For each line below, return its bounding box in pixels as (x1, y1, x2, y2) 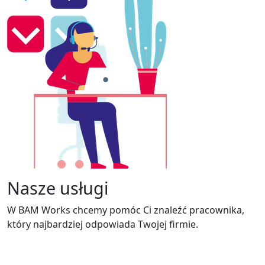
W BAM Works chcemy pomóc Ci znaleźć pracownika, (7, 203, 244, 216)
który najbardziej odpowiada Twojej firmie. (7, 217, 201, 231)
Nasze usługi (7, 176, 108, 199)
